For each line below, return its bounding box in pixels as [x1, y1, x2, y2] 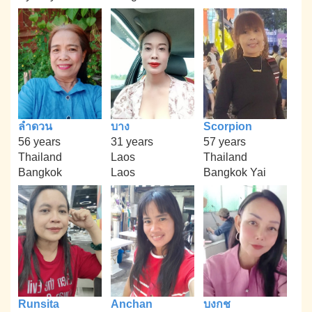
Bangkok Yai [203, 166, 266, 179]
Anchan [110, 297, 153, 310]
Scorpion [203, 120, 252, 133]
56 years [18, 136, 61, 148]
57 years [203, 136, 246, 148]
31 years [110, 136, 153, 148]
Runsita [18, 297, 60, 310]
